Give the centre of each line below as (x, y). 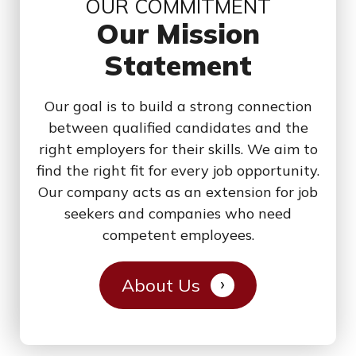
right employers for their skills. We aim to (178, 149)
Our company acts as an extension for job (178, 192)
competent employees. (178, 235)
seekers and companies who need (178, 214)
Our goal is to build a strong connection (178, 106)
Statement (178, 66)
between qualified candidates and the (178, 128)
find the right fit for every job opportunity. (178, 171)
